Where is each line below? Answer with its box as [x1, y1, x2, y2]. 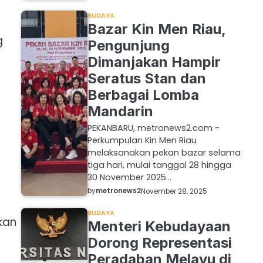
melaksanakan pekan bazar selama [87, 147, 241, 159]
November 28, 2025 [140, 186, 207, 196]
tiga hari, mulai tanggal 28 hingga [87, 159, 231, 171]
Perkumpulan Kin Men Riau [87, 134, 197, 147]
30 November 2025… [87, 171, 171, 184]
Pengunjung [87, 37, 170, 55]
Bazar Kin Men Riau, [87, 21, 225, 38]
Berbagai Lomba [87, 86, 199, 104]
